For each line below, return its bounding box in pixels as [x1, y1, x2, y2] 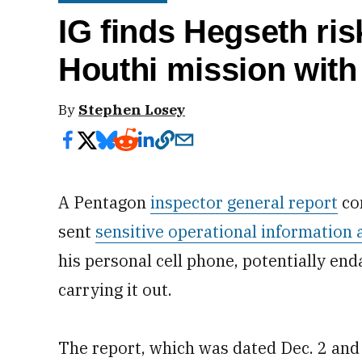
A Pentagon [58, 192, 150, 213]
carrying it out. [58, 279, 172, 301]
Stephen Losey [78, 100, 185, 119]
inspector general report [150, 192, 338, 213]
